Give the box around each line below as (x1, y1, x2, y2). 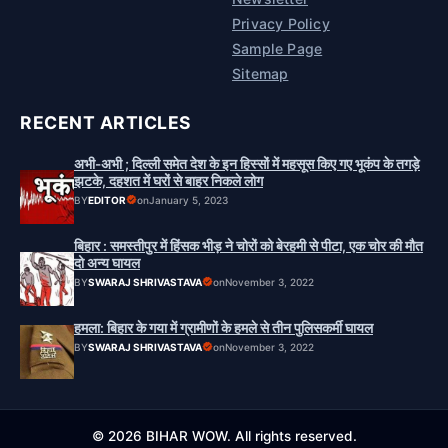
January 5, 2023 (149, 193, 228, 206)
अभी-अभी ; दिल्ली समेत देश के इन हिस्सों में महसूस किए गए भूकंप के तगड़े (74, 155, 420, 172)
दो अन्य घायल (74, 254, 140, 271)
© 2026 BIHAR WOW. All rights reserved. (91, 427, 357, 444)
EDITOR (88, 193, 126, 206)
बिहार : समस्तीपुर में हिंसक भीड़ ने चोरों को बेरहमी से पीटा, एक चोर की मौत (74, 237, 423, 254)
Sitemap (232, 64, 289, 82)
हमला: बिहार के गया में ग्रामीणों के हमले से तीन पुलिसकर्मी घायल (74, 319, 373, 336)
